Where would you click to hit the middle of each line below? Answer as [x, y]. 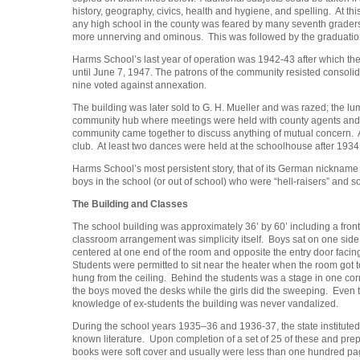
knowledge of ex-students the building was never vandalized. [205, 304]
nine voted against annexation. [139, 86]
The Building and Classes [130, 205]
